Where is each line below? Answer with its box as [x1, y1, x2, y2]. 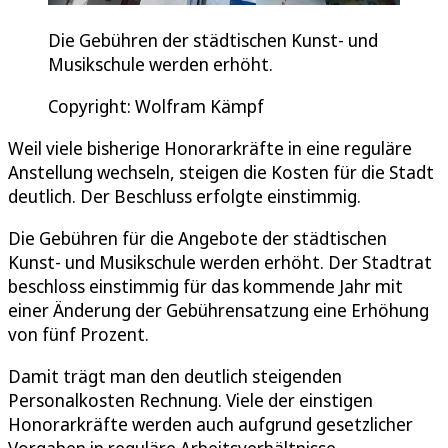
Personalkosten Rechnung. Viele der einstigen [8, 388, 373, 413]
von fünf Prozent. [8, 322, 149, 347]
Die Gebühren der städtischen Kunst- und [48, 28, 378, 53]
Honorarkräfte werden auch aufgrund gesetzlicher [8, 412, 413, 437]
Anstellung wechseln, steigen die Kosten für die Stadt [8, 160, 434, 185]
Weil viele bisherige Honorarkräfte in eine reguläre [8, 136, 412, 161]
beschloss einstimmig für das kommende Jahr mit [8, 274, 403, 299]
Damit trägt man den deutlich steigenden [8, 364, 342, 389]
